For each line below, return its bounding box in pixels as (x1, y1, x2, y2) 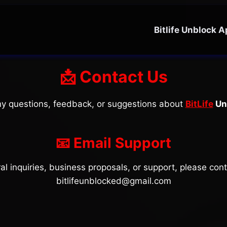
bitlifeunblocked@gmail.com (56, 176, 171, 186)
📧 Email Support (56, 134, 171, 152)
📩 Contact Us (59, 67, 168, 87)
